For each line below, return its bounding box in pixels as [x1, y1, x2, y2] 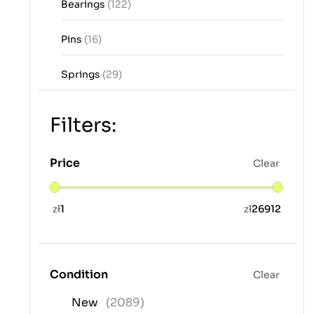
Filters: [50, 113, 116, 138]
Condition [50, 267, 108, 282]
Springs [61, 68, 102, 81]
